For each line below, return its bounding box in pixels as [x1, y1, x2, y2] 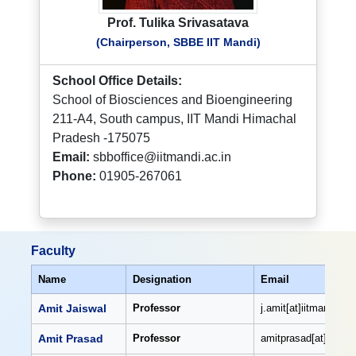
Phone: [52, 169, 97, 184]
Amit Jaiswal [37, 302, 106, 315]
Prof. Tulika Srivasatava [107, 16, 249, 30]
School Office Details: [52, 74, 183, 88]
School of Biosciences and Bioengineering [52, 93, 293, 107]
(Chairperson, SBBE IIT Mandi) [95, 36, 261, 49]
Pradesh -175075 [52, 131, 151, 145]
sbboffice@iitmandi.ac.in [90, 150, 232, 164]
